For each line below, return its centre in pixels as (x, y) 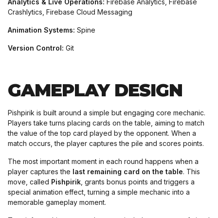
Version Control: (36, 48)
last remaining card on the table (128, 172)
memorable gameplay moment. (57, 202)
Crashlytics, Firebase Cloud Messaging (70, 12)
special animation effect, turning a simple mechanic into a (99, 192)
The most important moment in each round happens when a (103, 161)
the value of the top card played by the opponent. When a (102, 133)
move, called (29, 182)
